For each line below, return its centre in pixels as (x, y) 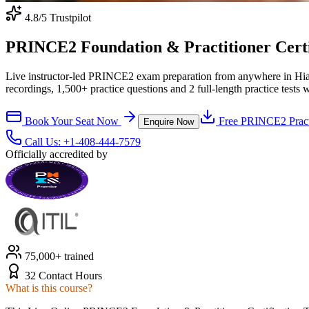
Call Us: (43, 141)
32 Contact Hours (63, 275)
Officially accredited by (57, 154)
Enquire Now (169, 121)
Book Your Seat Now (72, 121)
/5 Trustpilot (65, 18)
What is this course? (49, 288)
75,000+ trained (58, 256)
